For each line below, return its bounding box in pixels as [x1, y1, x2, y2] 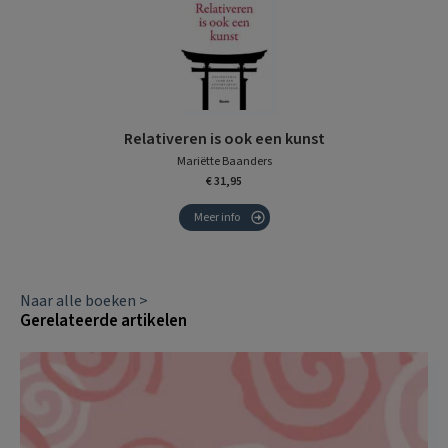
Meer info [193, 208, 240, 226]
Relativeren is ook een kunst [123, 127, 325, 150]
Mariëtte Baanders [176, 152, 272, 170]
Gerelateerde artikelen [20, 308, 187, 333]
